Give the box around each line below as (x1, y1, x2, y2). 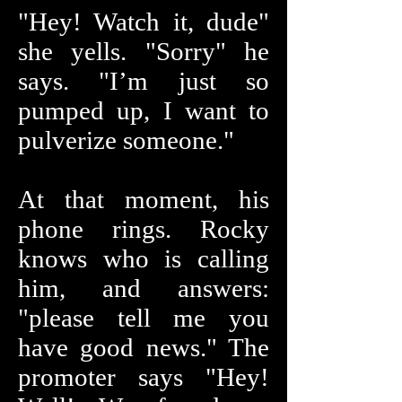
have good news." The (18, 333, 269, 362)
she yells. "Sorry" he (18, 37, 269, 66)
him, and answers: (18, 274, 269, 302)
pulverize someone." (18, 126, 234, 154)
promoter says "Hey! (18, 363, 269, 391)
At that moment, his (18, 185, 269, 214)
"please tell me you (18, 303, 269, 332)
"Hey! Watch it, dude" (18, 7, 269, 36)
